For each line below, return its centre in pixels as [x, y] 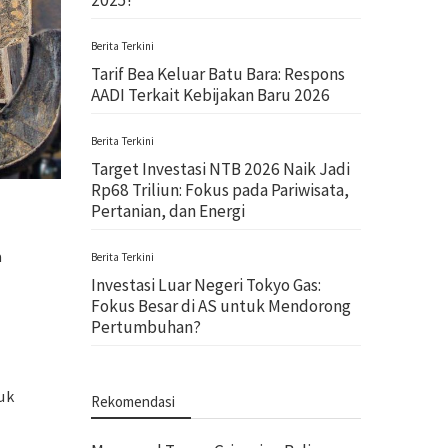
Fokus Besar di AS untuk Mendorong [221, 306]
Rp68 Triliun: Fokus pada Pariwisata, [220, 190]
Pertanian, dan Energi [168, 211]
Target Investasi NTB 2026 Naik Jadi [220, 169]
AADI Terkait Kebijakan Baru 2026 [210, 95]
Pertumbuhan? [146, 327]
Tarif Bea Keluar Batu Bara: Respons [218, 74]
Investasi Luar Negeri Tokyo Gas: [206, 285]
